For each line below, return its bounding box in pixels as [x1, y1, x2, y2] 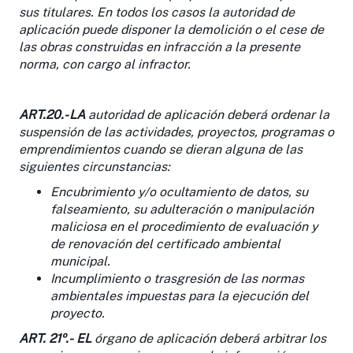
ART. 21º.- [19, 330, 73, 346]
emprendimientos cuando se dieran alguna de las [19, 141, 303, 157]
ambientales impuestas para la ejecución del [50, 288, 309, 303]
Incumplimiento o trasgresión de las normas [50, 270, 304, 286]
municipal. [50, 253, 110, 269]
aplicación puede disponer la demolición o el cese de [19, 21, 324, 37]
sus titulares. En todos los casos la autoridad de [19, 4, 295, 20]
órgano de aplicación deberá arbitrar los [91, 330, 326, 346]
